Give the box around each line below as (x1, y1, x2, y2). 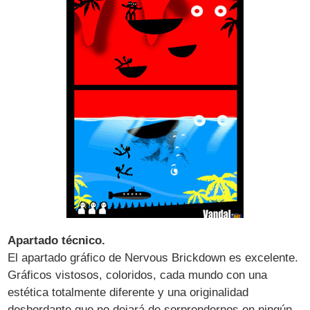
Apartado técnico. (8, 234, 106, 248)
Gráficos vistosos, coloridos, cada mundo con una (8, 268, 268, 282)
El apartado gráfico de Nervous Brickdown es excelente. (8, 251, 299, 265)
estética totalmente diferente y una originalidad (8, 286, 249, 300)
